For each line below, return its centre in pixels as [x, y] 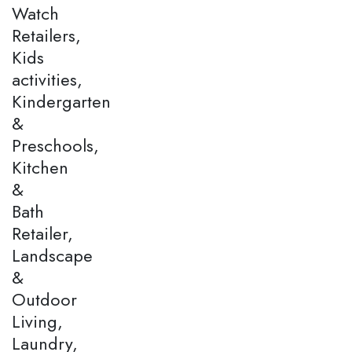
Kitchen [40, 167]
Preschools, [55, 145]
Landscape [52, 255]
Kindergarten [61, 101]
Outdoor [44, 299]
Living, [37, 321]
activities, [47, 79]
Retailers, [46, 35]
